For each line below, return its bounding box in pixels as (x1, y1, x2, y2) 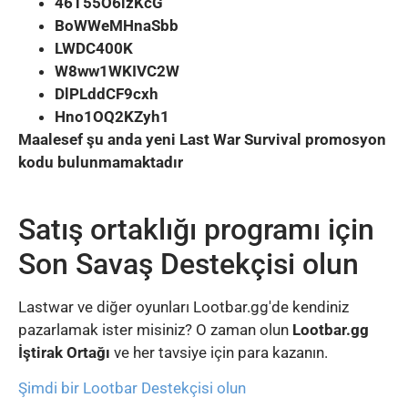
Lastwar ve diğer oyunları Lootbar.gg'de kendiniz (18, 298, 349, 316)
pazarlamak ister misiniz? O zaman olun (18, 321, 292, 339)
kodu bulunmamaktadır (18, 152, 183, 171)
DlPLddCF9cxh (55, 84, 158, 103)
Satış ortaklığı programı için (18, 212, 374, 247)
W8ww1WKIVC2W (55, 61, 179, 80)
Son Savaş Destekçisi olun (18, 247, 359, 281)
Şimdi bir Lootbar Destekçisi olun (18, 379, 246, 398)
